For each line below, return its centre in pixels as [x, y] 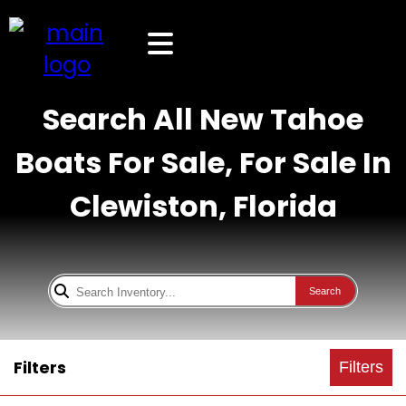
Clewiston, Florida [203, 206]
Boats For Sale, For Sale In [203, 163]
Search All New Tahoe [203, 119]
